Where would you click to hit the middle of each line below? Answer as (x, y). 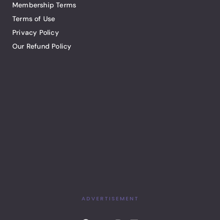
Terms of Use (34, 18)
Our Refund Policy (42, 46)
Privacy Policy (36, 32)
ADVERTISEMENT (110, 198)
